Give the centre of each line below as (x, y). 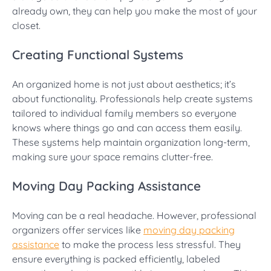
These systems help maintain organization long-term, (131, 142)
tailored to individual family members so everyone (124, 113)
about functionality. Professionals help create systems (132, 98)
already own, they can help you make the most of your (135, 11)
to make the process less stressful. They (150, 244)
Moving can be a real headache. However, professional (134, 215)
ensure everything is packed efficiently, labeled (116, 259)
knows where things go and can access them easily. (127, 127)
